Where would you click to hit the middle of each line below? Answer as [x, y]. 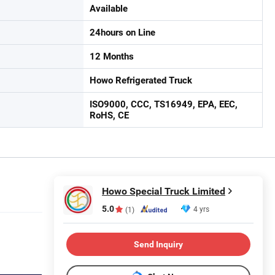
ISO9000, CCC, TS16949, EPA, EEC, [164, 104]
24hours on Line [122, 33]
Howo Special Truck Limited [164, 191]
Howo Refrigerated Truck [141, 80]
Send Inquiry [158, 244]
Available [109, 9]
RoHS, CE [109, 115]
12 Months [112, 56]
